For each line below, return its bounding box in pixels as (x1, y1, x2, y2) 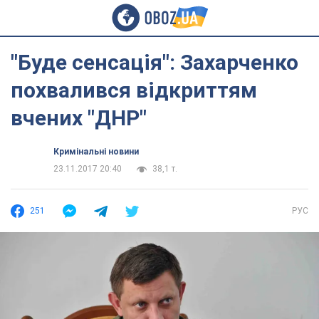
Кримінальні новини (53, 147, 139, 157)
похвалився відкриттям (11, 78, 257, 103)
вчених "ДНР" (11, 105, 147, 130)
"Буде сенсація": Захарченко (11, 50, 298, 75)
